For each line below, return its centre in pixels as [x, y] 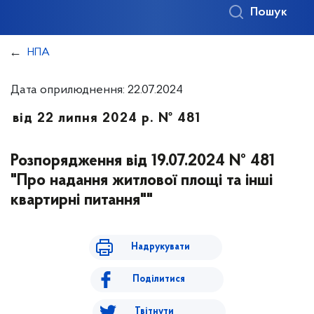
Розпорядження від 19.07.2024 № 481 [143, 161]
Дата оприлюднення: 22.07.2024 [97, 90]
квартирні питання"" [82, 200]
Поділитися [159, 279]
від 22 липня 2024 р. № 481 [107, 118]
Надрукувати [160, 247]
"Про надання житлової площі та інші [142, 181]
